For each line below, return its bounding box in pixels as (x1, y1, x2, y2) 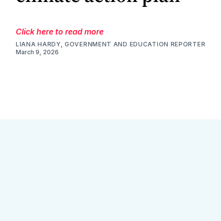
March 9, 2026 (16, 48, 59, 56)
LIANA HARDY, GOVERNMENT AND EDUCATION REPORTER (16, 40, 206, 48)
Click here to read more (16, 26, 104, 37)
